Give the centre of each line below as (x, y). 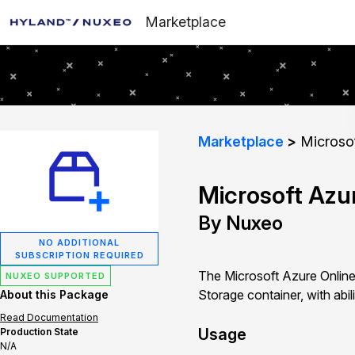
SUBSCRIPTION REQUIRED (79, 255)
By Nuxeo (240, 223)
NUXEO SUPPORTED (55, 276)
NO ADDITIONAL (79, 242)
